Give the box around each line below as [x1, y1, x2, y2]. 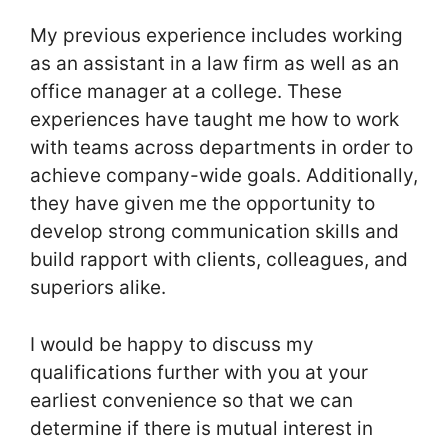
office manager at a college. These [30, 80, 342, 104]
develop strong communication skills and [30, 220, 399, 244]
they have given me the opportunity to [30, 192, 375, 216]
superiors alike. [30, 276, 166, 300]
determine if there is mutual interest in [30, 416, 373, 440]
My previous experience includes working [30, 24, 403, 48]
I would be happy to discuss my [30, 332, 314, 356]
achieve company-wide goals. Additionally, [30, 164, 418, 188]
